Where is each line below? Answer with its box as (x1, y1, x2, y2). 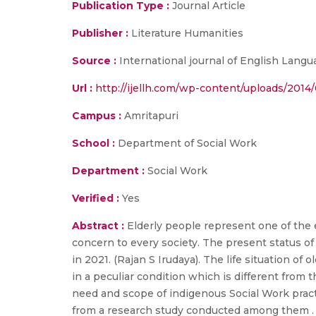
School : (72, 137, 115, 150)
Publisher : (72, 27, 131, 39)
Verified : (72, 192, 119, 205)
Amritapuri (121, 109, 178, 122)
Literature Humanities (131, 27, 243, 39)
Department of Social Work (115, 137, 257, 150)
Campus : (72, 109, 121, 122)
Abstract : (72, 219, 127, 232)
